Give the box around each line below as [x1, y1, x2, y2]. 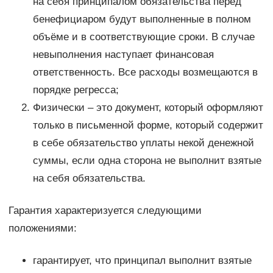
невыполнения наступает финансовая [32, 49, 214, 61]
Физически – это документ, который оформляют [32, 102, 263, 114]
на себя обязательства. [32, 172, 146, 185]
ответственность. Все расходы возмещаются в [32, 66, 258, 79]
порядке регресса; [32, 84, 119, 96]
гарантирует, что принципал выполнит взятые [32, 255, 252, 267]
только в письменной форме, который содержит [32, 119, 263, 132]
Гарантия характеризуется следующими [8, 205, 202, 217]
